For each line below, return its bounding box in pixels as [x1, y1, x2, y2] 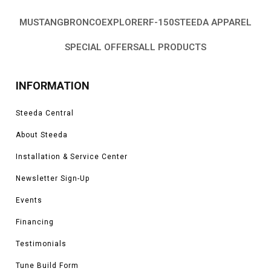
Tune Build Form [16, 261, 79, 270]
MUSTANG [19, 16, 64, 28]
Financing [16, 217, 54, 226]
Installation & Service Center [16, 152, 128, 161]
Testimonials [16, 239, 67, 248]
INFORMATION [16, 79, 90, 92]
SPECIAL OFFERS [65, 41, 139, 53]
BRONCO [64, 16, 102, 28]
